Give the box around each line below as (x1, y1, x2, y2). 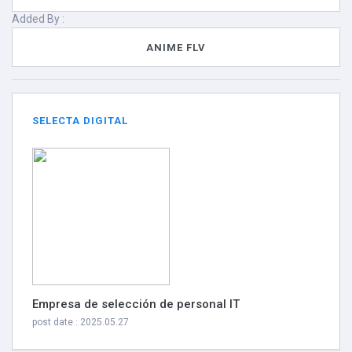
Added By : (12, 13, 64, 25)
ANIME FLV (146, 41, 206, 53)
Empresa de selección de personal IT (32, 297, 240, 311)
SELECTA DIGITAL (32, 115, 128, 126)
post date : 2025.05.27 (32, 317, 129, 328)
